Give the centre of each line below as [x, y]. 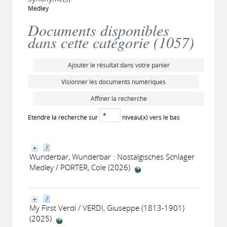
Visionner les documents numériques [113, 82]
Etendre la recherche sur [64, 117]
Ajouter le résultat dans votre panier [119, 65]
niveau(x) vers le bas [150, 117]
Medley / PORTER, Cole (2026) [81, 167]
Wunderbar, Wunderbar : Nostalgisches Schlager [112, 157]
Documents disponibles [99, 30]
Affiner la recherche [119, 99]
